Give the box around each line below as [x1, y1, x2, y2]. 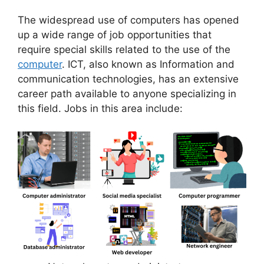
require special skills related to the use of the [18, 44, 230, 56]
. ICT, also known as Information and [62, 58, 235, 71]
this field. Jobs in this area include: [18, 103, 183, 115]
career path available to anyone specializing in [18, 88, 236, 100]
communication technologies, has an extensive [18, 73, 239, 85]
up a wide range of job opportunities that [18, 29, 212, 41]
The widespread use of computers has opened [18, 14, 239, 27]
